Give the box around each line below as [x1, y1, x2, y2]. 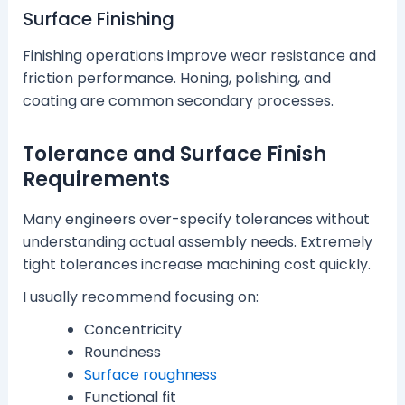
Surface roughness [83, 363, 217, 385]
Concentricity [83, 318, 182, 340]
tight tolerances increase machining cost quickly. [22, 253, 371, 275]
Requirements [22, 165, 170, 194]
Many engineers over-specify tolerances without [22, 208, 370, 230]
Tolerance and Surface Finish [22, 140, 326, 169]
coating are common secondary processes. [22, 90, 334, 112]
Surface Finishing [22, 6, 174, 33]
